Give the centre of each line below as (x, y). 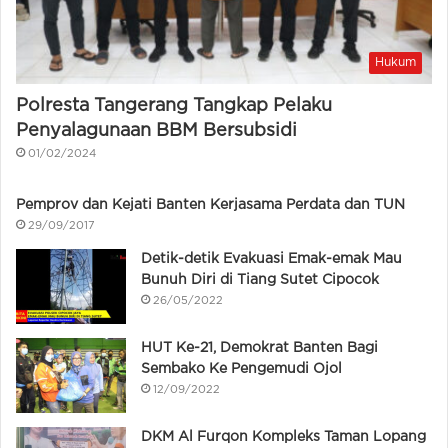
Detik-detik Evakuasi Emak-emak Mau (271, 259)
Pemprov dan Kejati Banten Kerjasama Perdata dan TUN (210, 205)
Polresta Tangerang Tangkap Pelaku (174, 106)
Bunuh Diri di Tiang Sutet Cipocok (260, 280)
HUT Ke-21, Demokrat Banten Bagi (259, 348)
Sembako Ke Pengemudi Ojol (241, 369)
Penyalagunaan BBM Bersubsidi (156, 131)
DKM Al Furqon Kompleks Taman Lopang (283, 437)
